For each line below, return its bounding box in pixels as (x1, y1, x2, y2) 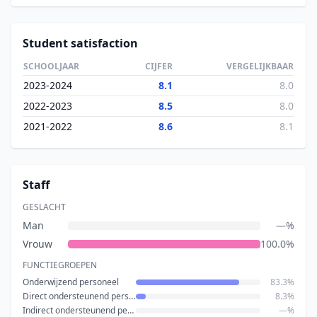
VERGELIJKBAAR (226, 60, 294, 72)
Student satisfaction (23, 35, 138, 51)
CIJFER (145, 60, 173, 72)
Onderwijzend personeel (23, 276, 119, 288)
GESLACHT (23, 201, 66, 213)
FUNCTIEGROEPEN (23, 259, 97, 271)
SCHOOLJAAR (23, 60, 79, 72)
